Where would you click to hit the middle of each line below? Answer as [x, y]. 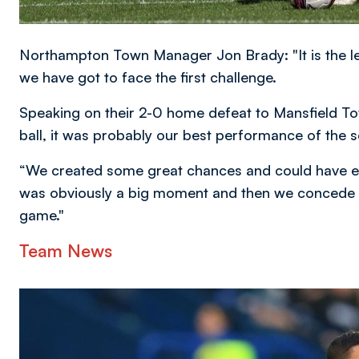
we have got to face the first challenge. [148, 77]
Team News [66, 250]
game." [42, 214]
